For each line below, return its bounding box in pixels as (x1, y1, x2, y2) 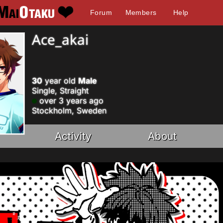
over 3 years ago (37, 96, 104, 106)
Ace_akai (32, 30, 89, 49)
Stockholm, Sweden (32, 106, 107, 115)
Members (125, 8, 157, 16)
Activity (55, 130, 92, 142)
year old (42, 76, 78, 86)
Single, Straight (32, 86, 89, 96)
